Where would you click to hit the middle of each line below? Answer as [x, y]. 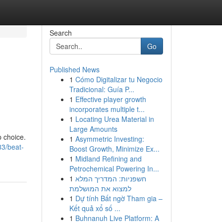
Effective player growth [111, 99]
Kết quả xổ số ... [95, 208]
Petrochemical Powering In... [114, 168]
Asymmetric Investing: [110, 139]
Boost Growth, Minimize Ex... [114, 149]
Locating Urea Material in [114, 119]
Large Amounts [93, 129]
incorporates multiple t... [107, 109]
